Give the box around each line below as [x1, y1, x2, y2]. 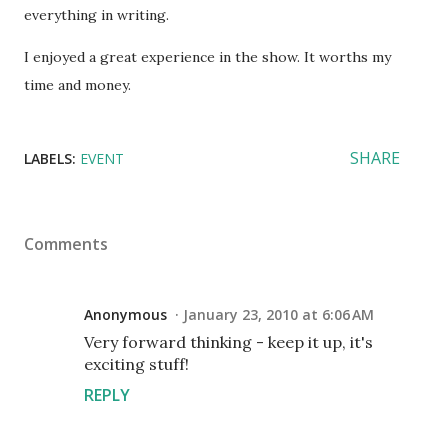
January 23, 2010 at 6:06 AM [183, 305, 374, 324]
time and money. [24, 76, 131, 94]
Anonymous [84, 305, 167, 324]
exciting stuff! [84, 354, 189, 374]
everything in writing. [24, 6, 169, 24]
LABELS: [24, 149, 76, 168]
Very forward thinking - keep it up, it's [84, 332, 373, 352]
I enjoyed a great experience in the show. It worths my [24, 48, 391, 66]
